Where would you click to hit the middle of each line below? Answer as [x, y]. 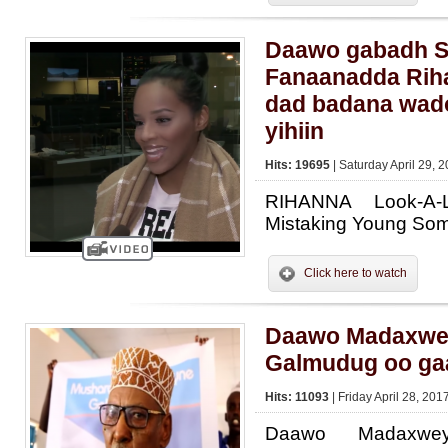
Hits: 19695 [299, 165]
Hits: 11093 [298, 397]
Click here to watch [355, 273]
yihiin [294, 131]
